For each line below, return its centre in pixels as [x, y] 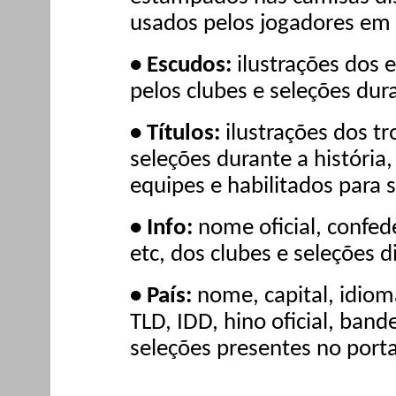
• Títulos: [178, 134]
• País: [164, 296]
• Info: [164, 228]
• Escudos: [181, 66]
